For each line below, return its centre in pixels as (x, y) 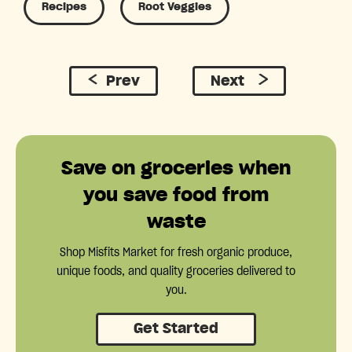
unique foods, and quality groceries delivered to (176, 272)
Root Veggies (175, 7)
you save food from (176, 196)
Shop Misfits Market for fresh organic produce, (176, 253)
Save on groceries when (176, 169)
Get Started (176, 330)
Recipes (64, 7)
